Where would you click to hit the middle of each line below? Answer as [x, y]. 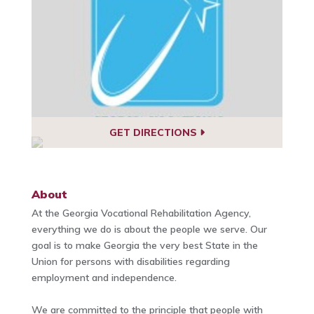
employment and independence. [104, 278]
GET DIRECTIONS [154, 132]
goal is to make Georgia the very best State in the [144, 246]
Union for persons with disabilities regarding [130, 262]
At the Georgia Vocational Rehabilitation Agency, [141, 213]
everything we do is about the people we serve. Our [149, 230]
